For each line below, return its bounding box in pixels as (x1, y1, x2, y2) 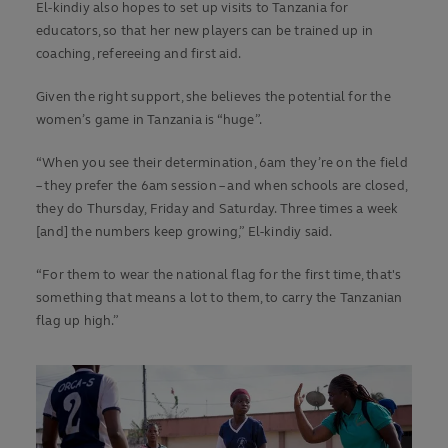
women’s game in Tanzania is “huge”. (36, 112, 262, 129)
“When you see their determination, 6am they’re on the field (36, 155, 408, 172)
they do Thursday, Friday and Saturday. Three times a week (36, 201, 399, 218)
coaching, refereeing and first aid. (36, 46, 241, 63)
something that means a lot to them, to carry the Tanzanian (36, 290, 403, 307)
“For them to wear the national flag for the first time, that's (36, 267, 402, 284)
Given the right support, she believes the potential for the (36, 89, 391, 106)
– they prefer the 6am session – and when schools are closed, (36, 178, 408, 195)
